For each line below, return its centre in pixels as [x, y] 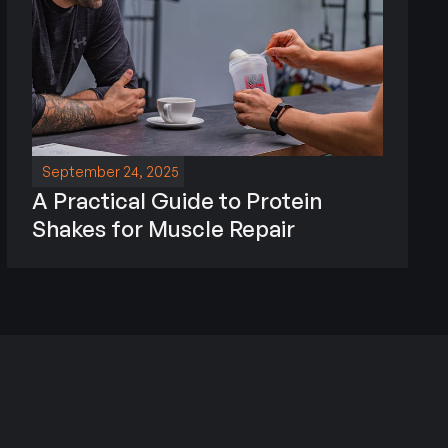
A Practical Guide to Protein [176, 200]
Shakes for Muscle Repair [163, 228]
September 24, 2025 [110, 171]
